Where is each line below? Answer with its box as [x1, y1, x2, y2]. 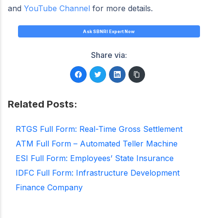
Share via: [91, 50, 127, 60]
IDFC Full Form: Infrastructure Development [16, 168, 180, 178]
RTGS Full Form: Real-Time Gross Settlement [16, 124, 182, 134]
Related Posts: [8, 98, 77, 110]
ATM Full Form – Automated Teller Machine [16, 139, 178, 148]
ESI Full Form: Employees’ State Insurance [16, 153, 174, 163]
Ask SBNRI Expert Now [83, 29, 135, 35]
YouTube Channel [24, 3, 90, 13]
